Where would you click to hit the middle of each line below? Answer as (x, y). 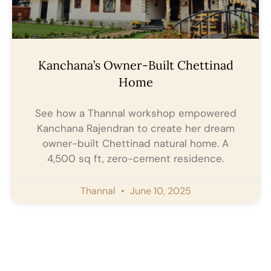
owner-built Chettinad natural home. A (135, 144)
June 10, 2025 (159, 191)
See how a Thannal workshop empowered (135, 113)
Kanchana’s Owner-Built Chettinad (135, 65)
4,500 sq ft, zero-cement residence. (135, 159)
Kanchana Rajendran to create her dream (135, 129)
